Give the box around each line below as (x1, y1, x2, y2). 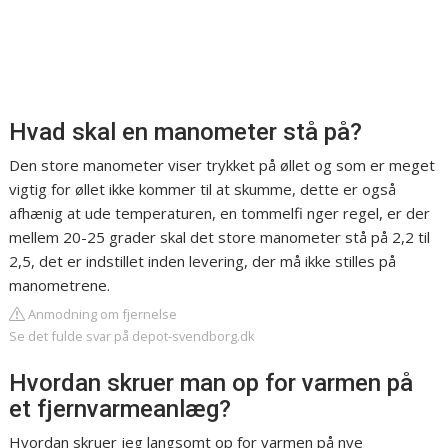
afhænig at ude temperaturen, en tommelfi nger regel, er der (9, 203, 431, 223)
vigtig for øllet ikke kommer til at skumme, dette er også (9, 179, 397, 199)
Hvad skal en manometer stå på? (9, 118, 363, 146)
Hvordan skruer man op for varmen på (9, 369, 414, 397)
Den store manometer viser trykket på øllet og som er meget (9, 155, 436, 175)
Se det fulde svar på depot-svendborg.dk (9, 327, 256, 345)
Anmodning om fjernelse (25, 305, 178, 323)
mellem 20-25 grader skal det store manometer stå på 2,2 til (9, 227, 431, 247)
